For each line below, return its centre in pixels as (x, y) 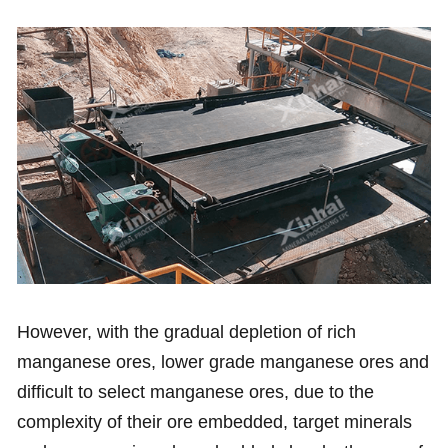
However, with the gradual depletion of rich (186, 332)
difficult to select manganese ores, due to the (195, 392)
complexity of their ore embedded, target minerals (214, 422)
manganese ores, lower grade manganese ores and (222, 362)
